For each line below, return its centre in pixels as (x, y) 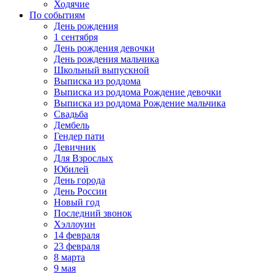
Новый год (77, 202)
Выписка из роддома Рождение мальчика (140, 103)
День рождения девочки (104, 48)
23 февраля (77, 246)
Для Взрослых (83, 158)
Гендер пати (79, 136)
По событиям (57, 15)
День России (80, 191)
